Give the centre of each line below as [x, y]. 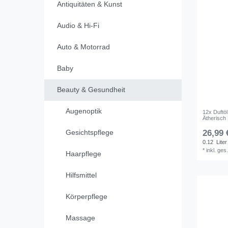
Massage [80, 218]
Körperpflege [87, 197]
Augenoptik [84, 111]
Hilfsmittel [81, 175]
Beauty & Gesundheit [91, 90]
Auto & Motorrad [83, 47]
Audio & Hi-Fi [78, 26]
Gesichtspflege [90, 133]
